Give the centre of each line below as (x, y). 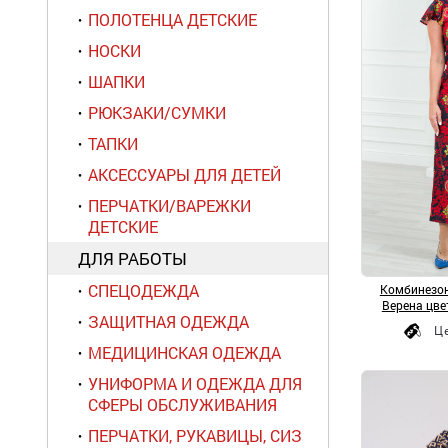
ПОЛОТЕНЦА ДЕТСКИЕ (172, 19)
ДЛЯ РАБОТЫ (132, 258)
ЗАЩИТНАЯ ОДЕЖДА (168, 321)
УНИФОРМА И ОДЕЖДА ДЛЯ (195, 383)
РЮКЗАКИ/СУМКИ (157, 112)
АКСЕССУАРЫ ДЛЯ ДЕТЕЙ (184, 174)
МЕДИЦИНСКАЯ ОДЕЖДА (184, 352)
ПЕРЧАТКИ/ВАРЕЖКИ (169, 205)
